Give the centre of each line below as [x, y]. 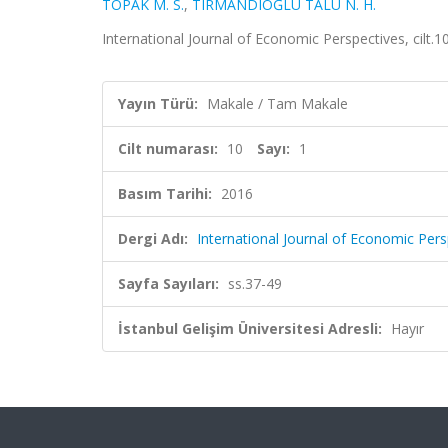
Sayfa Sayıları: [168, 283]
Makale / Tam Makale [277, 103]
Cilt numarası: [168, 148]
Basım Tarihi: [165, 193]
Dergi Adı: [153, 238]
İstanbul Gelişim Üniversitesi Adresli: [250, 328]
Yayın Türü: [158, 103]
